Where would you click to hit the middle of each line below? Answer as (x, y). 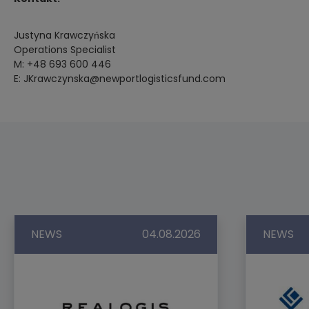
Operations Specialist (65, 50)
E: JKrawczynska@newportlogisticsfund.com (120, 79)
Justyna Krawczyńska (64, 36)
